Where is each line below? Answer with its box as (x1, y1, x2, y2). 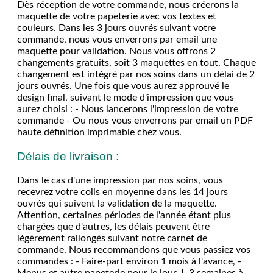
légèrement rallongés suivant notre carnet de (17, 233, 207, 243)
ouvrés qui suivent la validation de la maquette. (17, 198, 217, 208)
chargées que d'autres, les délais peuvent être (17, 221, 210, 232)
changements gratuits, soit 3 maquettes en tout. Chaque (17, 57, 256, 68)
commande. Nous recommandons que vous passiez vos (17, 244, 250, 255)
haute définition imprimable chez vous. (17, 127, 182, 137)
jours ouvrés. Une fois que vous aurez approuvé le (17, 80, 229, 91)
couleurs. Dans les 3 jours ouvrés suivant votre (17, 23, 216, 33)
